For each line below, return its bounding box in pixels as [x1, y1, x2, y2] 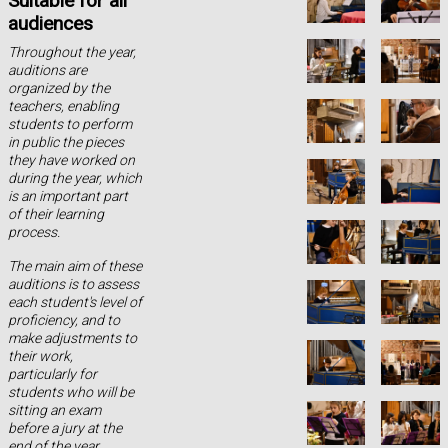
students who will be [7, 383, 134, 400]
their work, [7, 347, 73, 364]
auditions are [7, 61, 87, 78]
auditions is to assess [7, 275, 139, 292]
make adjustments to [7, 329, 137, 346]
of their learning [7, 205, 104, 222]
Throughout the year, [7, 43, 136, 60]
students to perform [7, 115, 132, 132]
